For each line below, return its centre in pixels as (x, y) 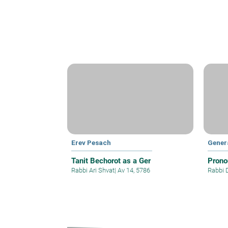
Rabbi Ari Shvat (93, 170)
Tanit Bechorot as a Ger (111, 161)
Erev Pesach (91, 143)
